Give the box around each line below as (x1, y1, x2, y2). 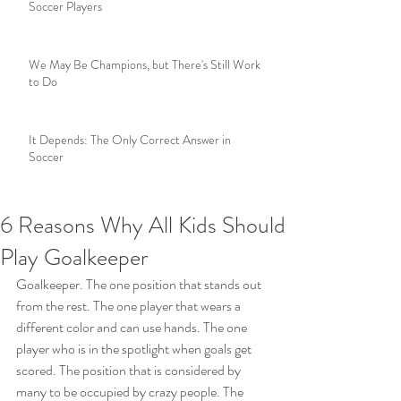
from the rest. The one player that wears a (16, 295, 243, 316)
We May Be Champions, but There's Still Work (29, 55, 260, 73)
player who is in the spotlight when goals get (16, 338, 254, 359)
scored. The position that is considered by (16, 360, 243, 380)
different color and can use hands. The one (16, 317, 250, 337)
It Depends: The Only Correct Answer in (29, 131, 231, 149)
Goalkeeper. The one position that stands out (16, 274, 264, 294)
